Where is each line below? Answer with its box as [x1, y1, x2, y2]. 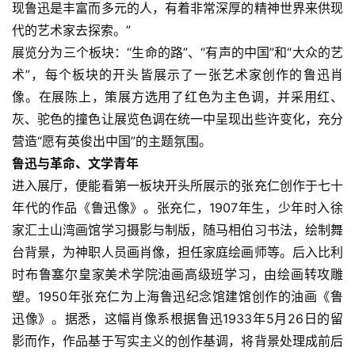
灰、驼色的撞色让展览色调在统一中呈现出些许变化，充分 [12, 111, 343, 128]
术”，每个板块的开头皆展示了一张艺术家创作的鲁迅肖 [12, 67, 343, 83]
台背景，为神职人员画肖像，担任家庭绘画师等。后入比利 [12, 244, 343, 261]
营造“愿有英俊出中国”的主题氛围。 [12, 133, 212, 150]
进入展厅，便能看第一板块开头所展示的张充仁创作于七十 [12, 177, 343, 194]
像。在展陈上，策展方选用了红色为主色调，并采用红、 [12, 89, 343, 105]
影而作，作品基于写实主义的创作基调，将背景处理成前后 [12, 333, 343, 349]
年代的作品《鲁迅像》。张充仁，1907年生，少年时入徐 [12, 200, 343, 216]
